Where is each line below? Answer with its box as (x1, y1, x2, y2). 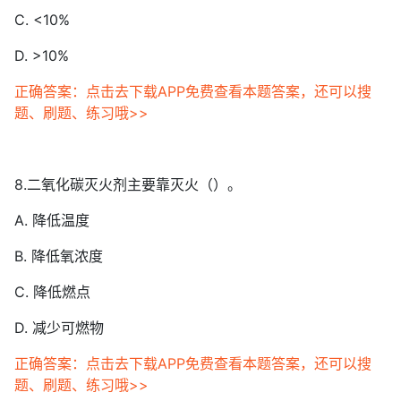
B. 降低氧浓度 (14, 247, 103, 265)
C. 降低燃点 (14, 283, 90, 301)
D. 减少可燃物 (14, 319, 104, 337)
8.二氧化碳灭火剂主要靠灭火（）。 (14, 175, 242, 193)
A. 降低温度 (14, 211, 90, 229)
